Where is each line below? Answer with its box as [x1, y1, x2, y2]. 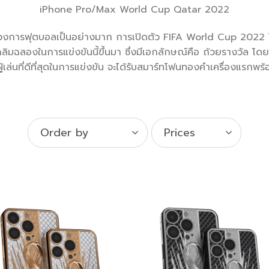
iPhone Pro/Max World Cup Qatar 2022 [40, 2, 229, 17]
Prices [164, 124, 195, 142]
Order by [40, 124, 89, 142]
